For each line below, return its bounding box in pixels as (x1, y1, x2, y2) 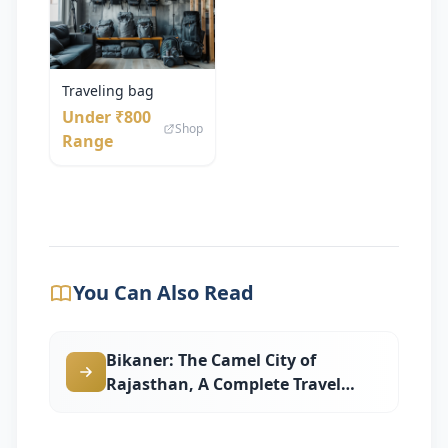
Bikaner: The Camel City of (106, 348, 316, 371)
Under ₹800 (62, 105, 151, 128)
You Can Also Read (73, 278, 254, 306)
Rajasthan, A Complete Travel (106, 372, 341, 395)
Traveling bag (62, 80, 154, 100)
